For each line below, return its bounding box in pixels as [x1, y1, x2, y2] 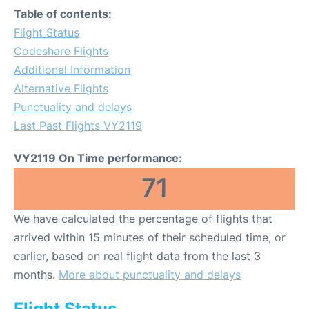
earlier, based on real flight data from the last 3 [14, 249, 261, 263]
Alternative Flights [14, 81, 108, 95]
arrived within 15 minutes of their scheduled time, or [14, 230, 286, 244]
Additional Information [14, 63, 130, 77]
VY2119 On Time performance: [14, 151, 182, 165]
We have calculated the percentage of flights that [14, 212, 272, 226]
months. [14, 268, 59, 281]
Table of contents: [14, 7, 112, 21]
